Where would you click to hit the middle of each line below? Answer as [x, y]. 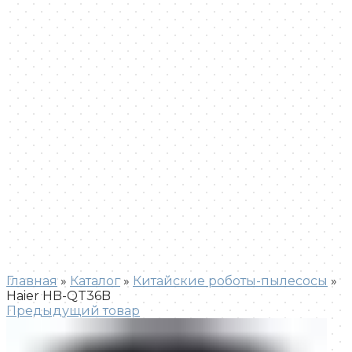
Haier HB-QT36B [59, 296]
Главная [32, 281]
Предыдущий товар [73, 311]
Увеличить [42, 266]
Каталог [95, 281]
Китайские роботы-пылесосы [230, 281]
